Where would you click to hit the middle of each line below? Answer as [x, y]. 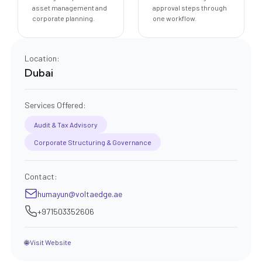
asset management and [69, 8]
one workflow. [175, 18]
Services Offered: [55, 105]
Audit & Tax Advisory [65, 125]
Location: [42, 58]
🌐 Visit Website [48, 242]
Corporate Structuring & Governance [92, 142]
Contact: [41, 176]
